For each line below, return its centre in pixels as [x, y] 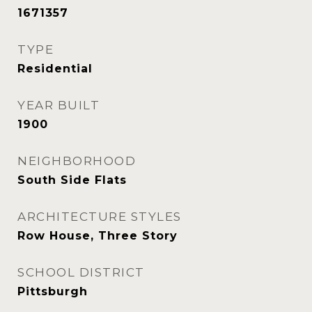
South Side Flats [72, 180]
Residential [55, 69]
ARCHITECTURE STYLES [100, 217]
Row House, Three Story [97, 236]
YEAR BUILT [58, 105]
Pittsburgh [53, 291]
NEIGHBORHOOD [77, 161]
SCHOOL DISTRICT [81, 272]
